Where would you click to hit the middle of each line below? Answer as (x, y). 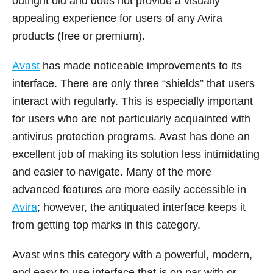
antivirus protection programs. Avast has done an (131, 136)
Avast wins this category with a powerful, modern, (132, 254)
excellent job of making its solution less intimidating (136, 154)
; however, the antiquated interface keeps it (141, 207)
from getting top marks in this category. (106, 225)
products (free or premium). (79, 36)
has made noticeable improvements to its (141, 66)
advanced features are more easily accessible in (129, 189)
